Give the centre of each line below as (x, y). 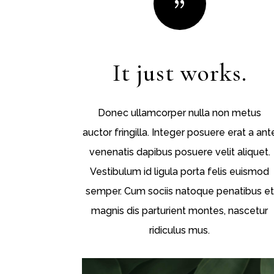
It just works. (180, 72)
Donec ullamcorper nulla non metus (180, 113)
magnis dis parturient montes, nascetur (180, 210)
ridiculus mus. (180, 230)
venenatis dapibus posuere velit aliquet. (180, 152)
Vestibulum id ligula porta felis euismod (180, 171)
